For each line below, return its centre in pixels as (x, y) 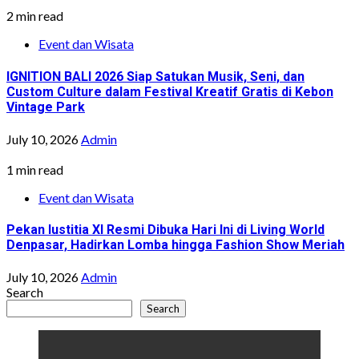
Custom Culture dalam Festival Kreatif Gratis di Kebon (170, 91)
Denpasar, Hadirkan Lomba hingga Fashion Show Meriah (175, 245)
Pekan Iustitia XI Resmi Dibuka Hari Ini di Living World (165, 230)
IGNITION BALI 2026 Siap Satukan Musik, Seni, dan (155, 76)
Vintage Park (46, 107)
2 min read (35, 16)
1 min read (35, 169)
